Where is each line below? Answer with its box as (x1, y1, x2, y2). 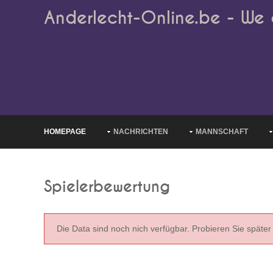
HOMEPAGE (44, 127, 86, 136)
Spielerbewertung (44, 179, 170, 195)
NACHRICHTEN (113, 127, 168, 136)
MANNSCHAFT (196, 127, 248, 136)
